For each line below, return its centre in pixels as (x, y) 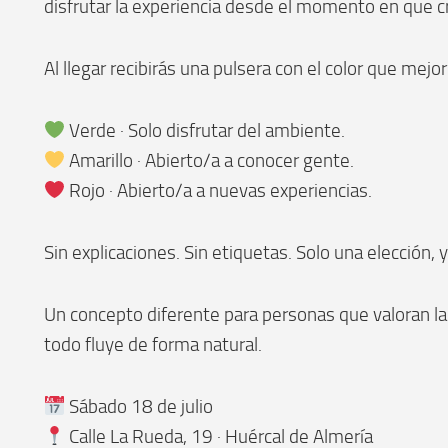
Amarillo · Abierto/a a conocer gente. (210, 160)
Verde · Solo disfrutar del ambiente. (205, 130)
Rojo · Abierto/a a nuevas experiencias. (219, 190)
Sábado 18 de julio (139, 406)
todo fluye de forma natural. (152, 344)
